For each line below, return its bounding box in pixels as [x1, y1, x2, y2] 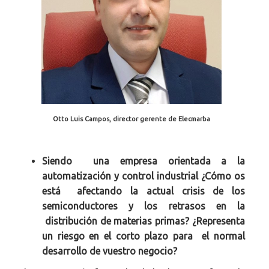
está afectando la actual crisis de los [42, 186, 245, 196]
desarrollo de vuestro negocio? [42, 246, 177, 256]
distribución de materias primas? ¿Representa [42, 216, 245, 226]
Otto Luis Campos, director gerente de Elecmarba [53, 115, 210, 122]
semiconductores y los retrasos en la [42, 201, 245, 211]
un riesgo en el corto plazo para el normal [42, 231, 245, 241]
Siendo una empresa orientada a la [42, 156, 245, 166]
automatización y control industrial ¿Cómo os [42, 171, 245, 181]
